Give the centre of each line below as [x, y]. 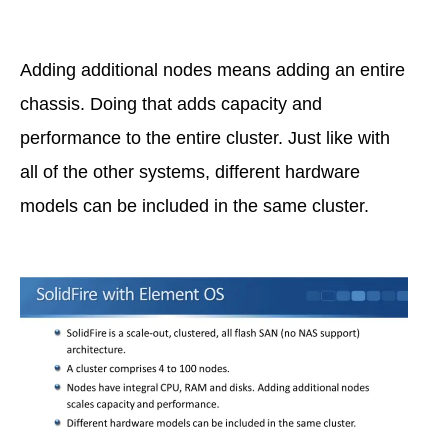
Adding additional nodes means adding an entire [212, 70]
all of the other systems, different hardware [190, 172]
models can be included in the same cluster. [194, 206]
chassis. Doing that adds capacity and [171, 104]
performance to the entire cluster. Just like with [205, 138]
